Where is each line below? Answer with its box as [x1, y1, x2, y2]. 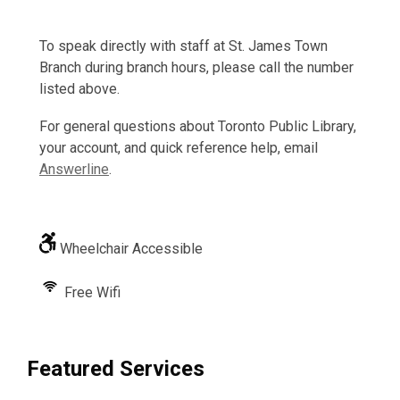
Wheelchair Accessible [56, 240, 203, 257]
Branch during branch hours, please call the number [39, 59, 354, 76]
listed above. [39, 80, 120, 97]
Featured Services [27, 356, 204, 381]
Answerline [39, 161, 109, 178]
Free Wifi [61, 284, 121, 301]
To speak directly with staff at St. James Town [39, 37, 328, 54]
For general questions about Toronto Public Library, [39, 118, 356, 135]
